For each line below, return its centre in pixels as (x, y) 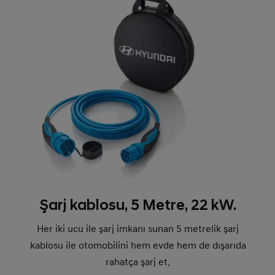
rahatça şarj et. (138, 262)
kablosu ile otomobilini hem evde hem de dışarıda (138, 246)
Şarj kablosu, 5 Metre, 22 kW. (138, 206)
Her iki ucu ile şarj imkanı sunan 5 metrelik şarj (138, 229)
